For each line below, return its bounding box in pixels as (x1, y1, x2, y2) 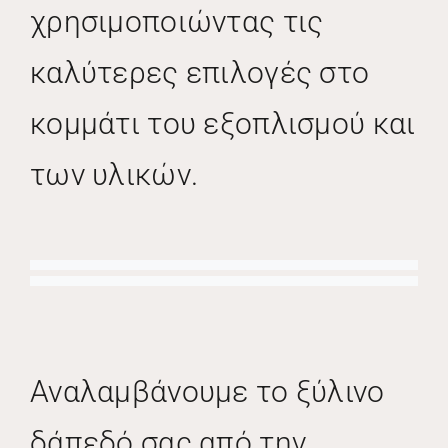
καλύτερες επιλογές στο (29, 54, 370, 90)
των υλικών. (29, 156, 199, 192)
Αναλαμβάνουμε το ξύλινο (29, 373, 385, 409)
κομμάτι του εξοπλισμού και (29, 105, 416, 141)
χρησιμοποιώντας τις (29, 3, 324, 39)
